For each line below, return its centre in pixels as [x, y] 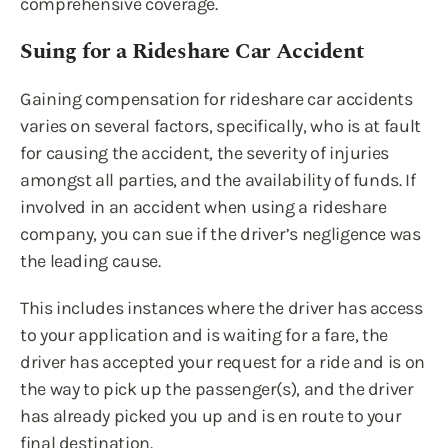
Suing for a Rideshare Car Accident [192, 51]
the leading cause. [90, 261]
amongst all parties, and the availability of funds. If [218, 180]
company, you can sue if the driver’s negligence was [220, 234]
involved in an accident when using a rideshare [203, 207]
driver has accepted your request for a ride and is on [222, 362]
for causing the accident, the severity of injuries [205, 153]
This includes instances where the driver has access [221, 308]
